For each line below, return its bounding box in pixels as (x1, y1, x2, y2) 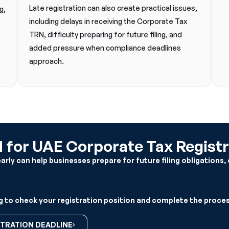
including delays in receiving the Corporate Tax (29, 17, 187, 26)
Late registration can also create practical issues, (29, 4, 197, 12)
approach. (29, 57, 64, 65)
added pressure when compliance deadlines (29, 43, 181, 52)
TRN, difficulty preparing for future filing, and (29, 30, 182, 39)
